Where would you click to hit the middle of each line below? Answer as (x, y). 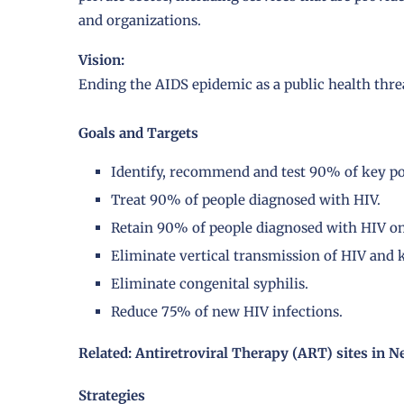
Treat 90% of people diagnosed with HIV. (246, 200)
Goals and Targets (138, 133)
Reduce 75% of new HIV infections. (227, 312)
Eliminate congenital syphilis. (210, 284)
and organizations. (140, 21)
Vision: (101, 60)
